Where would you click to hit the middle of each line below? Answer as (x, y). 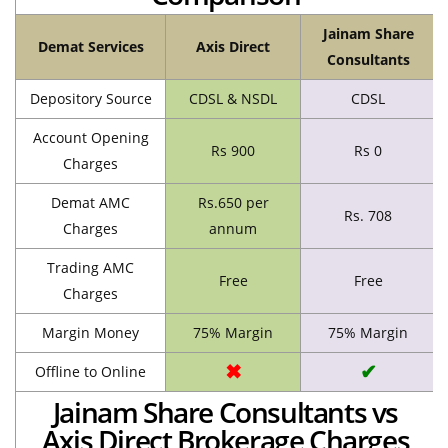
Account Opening (90, 137)
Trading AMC (90, 267)
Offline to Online (90, 371)
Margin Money (90, 332)
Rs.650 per (233, 202)
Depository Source (90, 98)
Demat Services (90, 46)
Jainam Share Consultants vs (225, 411)
